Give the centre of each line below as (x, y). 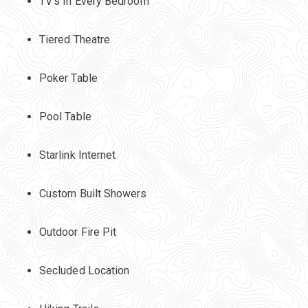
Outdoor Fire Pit (78, 232)
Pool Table (65, 117)
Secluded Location (84, 271)
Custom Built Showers (93, 194)
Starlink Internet (77, 155)
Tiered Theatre (75, 40)
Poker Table (68, 78)
